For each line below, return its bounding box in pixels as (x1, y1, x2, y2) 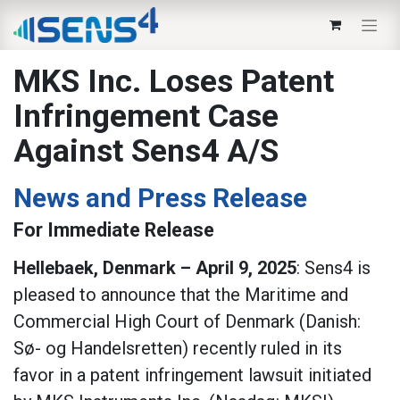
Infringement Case (13, 97, 279, 135)
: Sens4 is (296, 257, 371, 279)
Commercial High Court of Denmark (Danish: (13, 311, 361, 332)
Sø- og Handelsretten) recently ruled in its (13, 337, 342, 359)
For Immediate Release (13, 219, 214, 241)
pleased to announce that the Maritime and (13, 284, 348, 305)
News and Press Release (13, 182, 307, 213)
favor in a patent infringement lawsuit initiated (13, 364, 371, 386)
